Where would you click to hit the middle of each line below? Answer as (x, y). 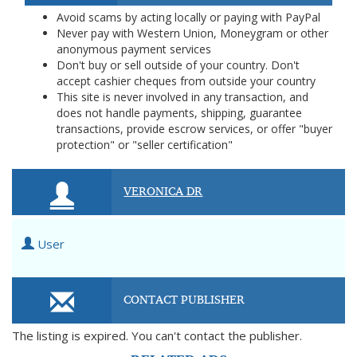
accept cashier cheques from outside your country (186, 81)
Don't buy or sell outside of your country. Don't (178, 65)
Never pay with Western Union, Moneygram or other (192, 33)
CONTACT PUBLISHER (184, 299)
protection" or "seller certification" (145, 145)
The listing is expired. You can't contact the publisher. (157, 335)
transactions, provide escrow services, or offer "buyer (194, 129)
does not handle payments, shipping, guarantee (179, 113)
